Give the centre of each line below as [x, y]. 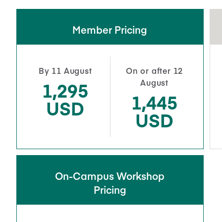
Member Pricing [110, 29]
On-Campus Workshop [110, 175]
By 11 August [65, 70]
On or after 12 [155, 70]
